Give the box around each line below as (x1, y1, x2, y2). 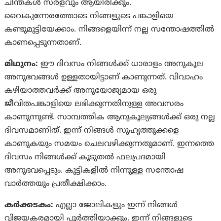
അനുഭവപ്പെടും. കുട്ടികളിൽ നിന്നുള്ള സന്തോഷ (4, 165, 184, 176)
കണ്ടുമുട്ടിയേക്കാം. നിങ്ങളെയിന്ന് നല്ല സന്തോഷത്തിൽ (4, 24, 215, 35)
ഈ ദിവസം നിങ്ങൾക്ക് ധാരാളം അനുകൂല (38, 59, 204, 69)
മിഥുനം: (4, 59, 38, 69)
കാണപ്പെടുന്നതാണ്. (4, 37, 82, 48)
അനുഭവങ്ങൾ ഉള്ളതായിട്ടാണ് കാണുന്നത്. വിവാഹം (4, 72, 203, 82)
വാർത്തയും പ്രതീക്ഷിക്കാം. (4, 179, 107, 189)
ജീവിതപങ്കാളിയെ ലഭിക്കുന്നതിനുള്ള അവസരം (4, 99, 184, 109)
